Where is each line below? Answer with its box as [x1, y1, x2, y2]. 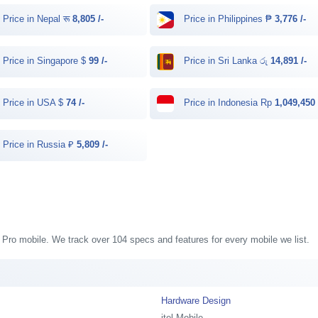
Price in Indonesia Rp [181, 97, 275, 109]
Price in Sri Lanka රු [181, 55, 271, 67]
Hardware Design [161, 295, 231, 306]
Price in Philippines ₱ [181, 13, 275, 25]
